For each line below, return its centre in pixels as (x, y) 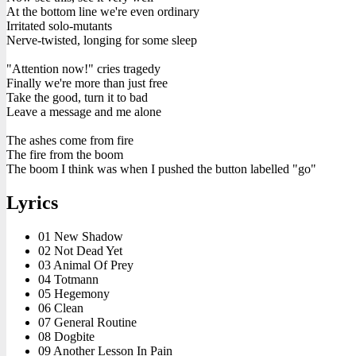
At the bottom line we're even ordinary (103, 11)
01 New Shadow (81, 236)
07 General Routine (87, 322)
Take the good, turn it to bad (77, 97)
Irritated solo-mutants (59, 25)
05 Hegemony (74, 293)
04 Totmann (68, 279)
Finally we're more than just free (87, 83)
